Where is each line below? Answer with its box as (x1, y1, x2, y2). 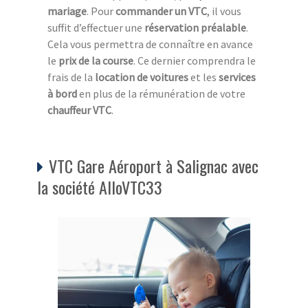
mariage (47, 3, 87, 18)
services (219, 69, 256, 84)
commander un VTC (115, 3, 207, 18)
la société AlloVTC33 (37, 174, 162, 199)
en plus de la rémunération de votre (77, 86, 245, 100)
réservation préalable (144, 20, 246, 34)
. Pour (87, 3, 115, 18)
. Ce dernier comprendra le (133, 53, 256, 67)
